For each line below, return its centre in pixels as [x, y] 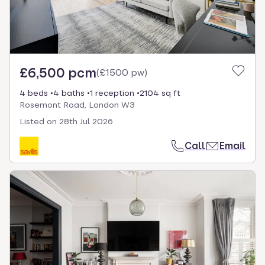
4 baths [69, 93]
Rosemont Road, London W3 [77, 104]
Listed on [38, 121]
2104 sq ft [160, 93]
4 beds [34, 93]
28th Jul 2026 [86, 121]
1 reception [112, 93]
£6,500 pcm [58, 72]
